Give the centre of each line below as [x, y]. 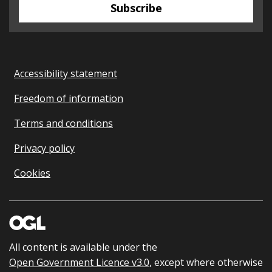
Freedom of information [69, 99]
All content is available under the [83, 247]
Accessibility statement [66, 74]
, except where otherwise [206, 263]
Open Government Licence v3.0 [79, 263]
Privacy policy [44, 148]
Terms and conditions [63, 124]
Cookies [32, 173]
